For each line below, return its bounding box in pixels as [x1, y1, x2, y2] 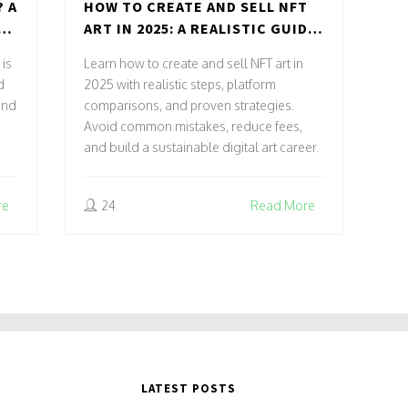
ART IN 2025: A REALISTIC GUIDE [84, 18, 318, 37]
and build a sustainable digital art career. [84, 138, 320, 155]
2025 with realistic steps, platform [84, 76, 277, 92]
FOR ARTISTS [84, 40, 180, 59]
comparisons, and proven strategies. [84, 97, 295, 113]
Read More [250, 197, 315, 213]
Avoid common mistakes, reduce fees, [84, 117, 303, 134]
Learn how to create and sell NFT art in [84, 55, 304, 71]
